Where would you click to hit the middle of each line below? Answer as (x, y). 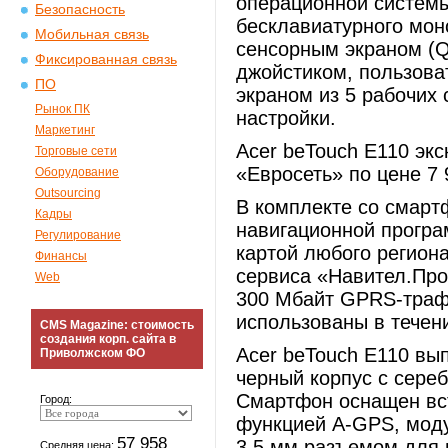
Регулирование (78, 235)
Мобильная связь (92, 34)
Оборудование (77, 172)
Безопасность (80, 9)
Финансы (61, 256)
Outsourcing (68, 193)
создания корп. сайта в (108, 339)
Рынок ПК (62, 109)
